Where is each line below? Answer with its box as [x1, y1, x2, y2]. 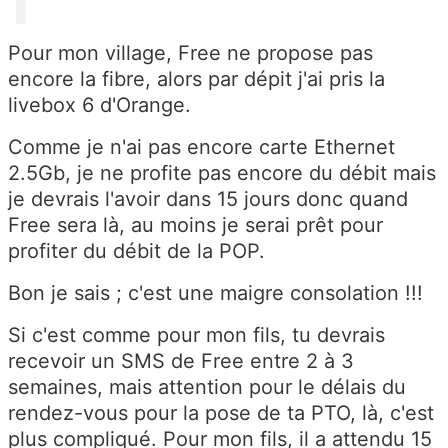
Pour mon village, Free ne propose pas [8, 40, 373, 65]
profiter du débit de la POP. [8, 238, 265, 263]
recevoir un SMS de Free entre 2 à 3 [8, 348, 354, 373]
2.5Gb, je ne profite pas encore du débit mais [8, 160, 436, 185]
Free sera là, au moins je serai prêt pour [8, 212, 383, 237]
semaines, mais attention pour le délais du [8, 374, 406, 399]
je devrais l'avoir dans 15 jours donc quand [8, 186, 408, 211]
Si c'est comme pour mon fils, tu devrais [8, 322, 385, 347]
